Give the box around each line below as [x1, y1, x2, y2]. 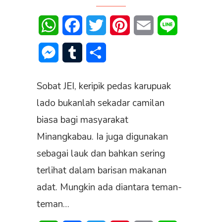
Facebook [82, 20, 116, 31]
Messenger [58, 47, 98, 58]
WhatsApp [58, 20, 97, 31]
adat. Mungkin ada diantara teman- [37, 181, 182, 194]
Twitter [106, 20, 131, 31]
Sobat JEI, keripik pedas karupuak [37, 80, 171, 93]
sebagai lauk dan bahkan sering [37, 147, 165, 161]
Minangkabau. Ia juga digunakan [37, 130, 168, 144]
